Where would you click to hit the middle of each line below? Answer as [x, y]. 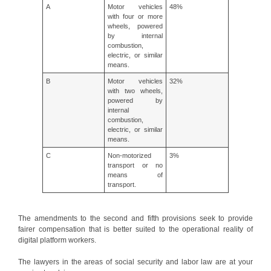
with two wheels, [135, 90]
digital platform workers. [57, 240]
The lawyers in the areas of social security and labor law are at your [135, 262]
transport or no [135, 165]
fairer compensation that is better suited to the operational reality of [135, 229]
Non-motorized [130, 155]
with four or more [135, 16]
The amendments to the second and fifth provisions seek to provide [135, 218]
